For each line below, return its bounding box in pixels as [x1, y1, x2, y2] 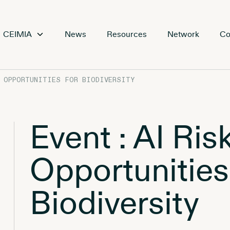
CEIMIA [3, 29, 32, 40]
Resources [107, 29, 147, 40]
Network [167, 29, 199, 40]
